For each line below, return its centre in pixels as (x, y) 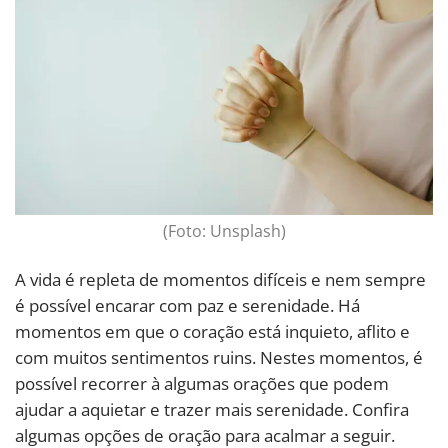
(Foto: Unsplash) (224, 230)
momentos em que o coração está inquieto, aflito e (212, 331)
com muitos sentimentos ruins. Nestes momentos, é (219, 357)
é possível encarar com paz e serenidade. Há (187, 305)
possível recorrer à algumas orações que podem (202, 383)
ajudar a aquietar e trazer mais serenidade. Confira (212, 409)
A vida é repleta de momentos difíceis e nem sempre (220, 279)
